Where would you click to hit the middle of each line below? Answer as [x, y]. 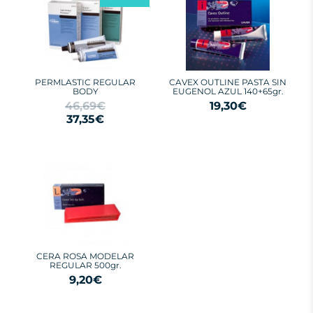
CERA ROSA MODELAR [85, 256]
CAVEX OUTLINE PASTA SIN [228, 82]
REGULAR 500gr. [85, 265]
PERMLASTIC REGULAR [85, 82]
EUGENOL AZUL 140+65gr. [228, 91]
